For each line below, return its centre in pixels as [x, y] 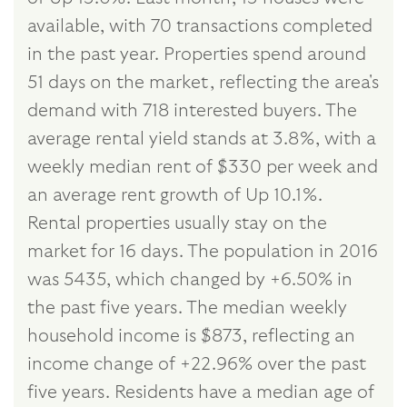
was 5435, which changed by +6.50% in [190, 279]
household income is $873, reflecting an [191, 336]
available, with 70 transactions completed [200, 26]
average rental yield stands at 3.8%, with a [202, 139]
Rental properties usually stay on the [177, 223]
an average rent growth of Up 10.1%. [175, 195]
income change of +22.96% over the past [197, 364]
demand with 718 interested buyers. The [192, 110]
